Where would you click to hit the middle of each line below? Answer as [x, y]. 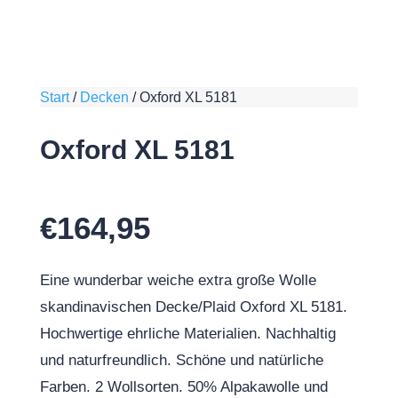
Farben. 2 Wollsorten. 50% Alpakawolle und [183, 387]
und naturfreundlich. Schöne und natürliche [181, 360]
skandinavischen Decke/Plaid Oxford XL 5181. [193, 307]
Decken [104, 97]
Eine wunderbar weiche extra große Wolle [178, 280]
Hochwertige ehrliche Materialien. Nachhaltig [187, 334]
